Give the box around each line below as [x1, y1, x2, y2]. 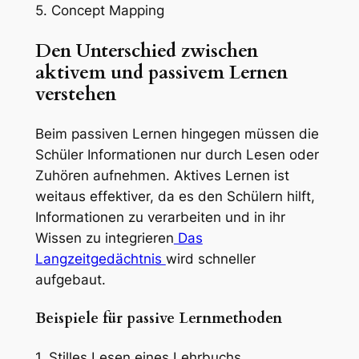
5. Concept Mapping [34, 2, 164, 19]
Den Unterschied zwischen [34, 38, 258, 63]
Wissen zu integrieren [34, 229, 174, 246]
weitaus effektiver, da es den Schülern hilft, [34, 188, 315, 204]
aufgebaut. [34, 271, 106, 288]
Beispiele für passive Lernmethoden [34, 308, 282, 329]
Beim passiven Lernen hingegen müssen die [34, 125, 319, 142]
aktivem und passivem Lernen [34, 59, 288, 85]
